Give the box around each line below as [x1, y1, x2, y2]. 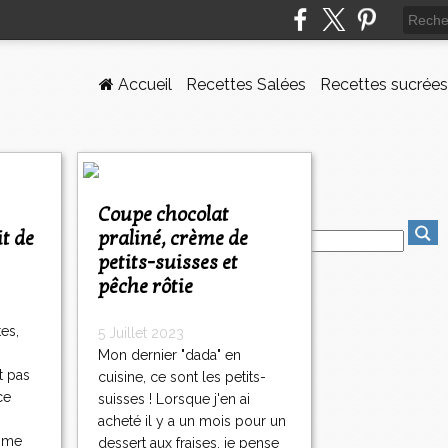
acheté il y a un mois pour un [98, 413, 286, 430]
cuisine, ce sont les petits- [98, 369, 266, 386]
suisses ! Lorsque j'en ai [98, 391, 250, 408]
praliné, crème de [98, 227, 248, 252]
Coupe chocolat [98, 203, 110, 228]
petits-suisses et [98, 251, 238, 276]
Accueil [113, 75, 172, 94]
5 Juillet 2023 [98, 325, 184, 342]
